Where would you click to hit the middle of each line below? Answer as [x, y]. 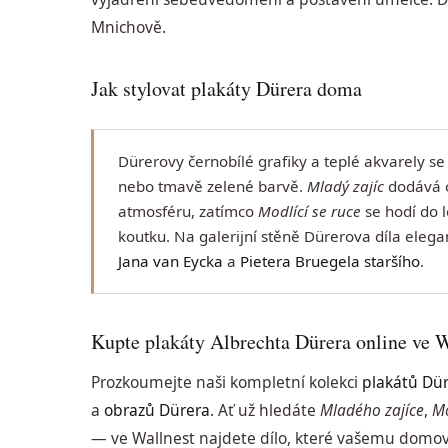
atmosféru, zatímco [188, 211]
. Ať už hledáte [265, 410]
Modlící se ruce [310, 211]
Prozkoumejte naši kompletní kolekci [227, 382]
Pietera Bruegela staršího [330, 261]
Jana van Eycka [171, 261]
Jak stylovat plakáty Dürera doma [227, 89]
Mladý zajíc [346, 186]
